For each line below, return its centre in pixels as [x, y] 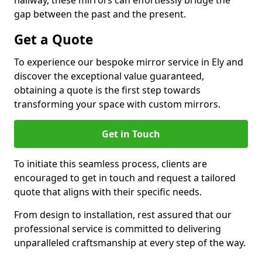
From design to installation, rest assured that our [123, 215]
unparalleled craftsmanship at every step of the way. [130, 243]
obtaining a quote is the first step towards [107, 90]
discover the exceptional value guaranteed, [109, 76]
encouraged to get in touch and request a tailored [125, 178]
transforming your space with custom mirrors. [117, 104]
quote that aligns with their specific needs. [108, 192]
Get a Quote [54, 39]
